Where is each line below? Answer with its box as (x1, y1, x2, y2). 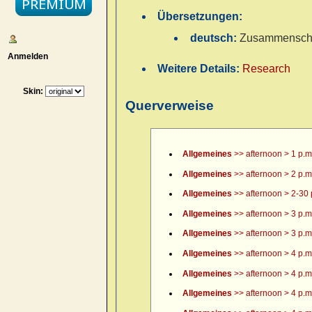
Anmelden (3, 51, 48, 61)
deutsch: (189, 32, 240, 45)
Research (242, 63, 291, 75)
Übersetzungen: (157, 10, 243, 22)
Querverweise (125, 97, 214, 113)
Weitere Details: (157, 63, 243, 75)
